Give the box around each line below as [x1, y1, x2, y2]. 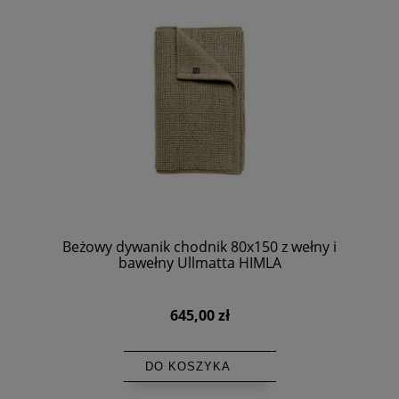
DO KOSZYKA [144, 359, 231, 373]
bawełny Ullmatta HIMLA [118, 253, 281, 273]
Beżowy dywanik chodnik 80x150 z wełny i [62, 237, 337, 257]
